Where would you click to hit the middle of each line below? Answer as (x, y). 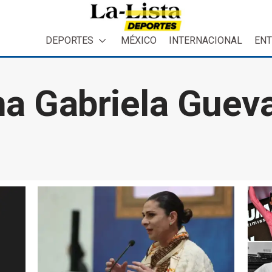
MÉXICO (139, 40)
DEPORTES (70, 40)
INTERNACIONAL (206, 40)
